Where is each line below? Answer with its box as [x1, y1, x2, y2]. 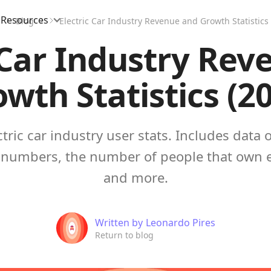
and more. [103, 168, 168, 186]
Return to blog [94, 229, 154, 241]
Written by [94, 215, 143, 229]
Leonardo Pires [145, 215, 215, 229]
